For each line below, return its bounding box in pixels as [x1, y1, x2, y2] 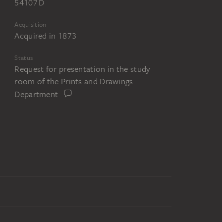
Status [14, 54, 33, 62]
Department [14, 88, 58, 100]
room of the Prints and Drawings [14, 76, 133, 87]
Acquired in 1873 [14, 30, 77, 42]
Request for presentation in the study [14, 63, 151, 75]
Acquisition [14, 20, 47, 29]
